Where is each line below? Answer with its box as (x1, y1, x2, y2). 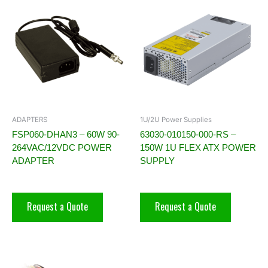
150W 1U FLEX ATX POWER (140, 142, 256, 153)
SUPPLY (140, 156, 175, 166)
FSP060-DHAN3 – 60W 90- (12, 129, 120, 140)
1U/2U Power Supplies (140, 115, 212, 124)
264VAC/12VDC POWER (12, 142, 112, 153)
